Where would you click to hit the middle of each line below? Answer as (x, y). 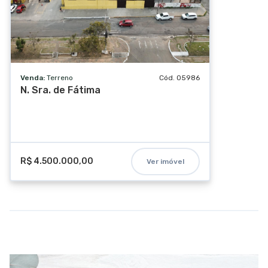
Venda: (33, 77)
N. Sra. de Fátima (60, 90)
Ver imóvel (165, 161)
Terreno (60, 77)
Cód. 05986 (179, 77)
